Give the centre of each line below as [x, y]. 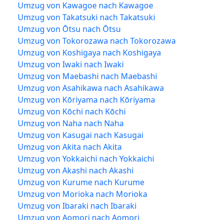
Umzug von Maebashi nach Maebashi [87, 76]
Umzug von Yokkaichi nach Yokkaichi [86, 158]
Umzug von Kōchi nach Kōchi [72, 111]
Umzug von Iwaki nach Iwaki [71, 64]
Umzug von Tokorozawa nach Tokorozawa [97, 41]
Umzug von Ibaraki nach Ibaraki [77, 206]
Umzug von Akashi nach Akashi [76, 170]
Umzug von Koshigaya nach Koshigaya [89, 52]
